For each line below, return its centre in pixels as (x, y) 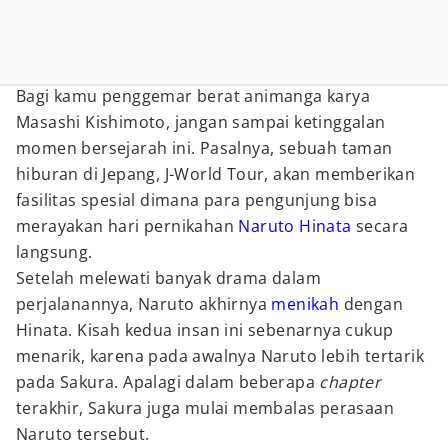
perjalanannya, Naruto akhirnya (144, 304)
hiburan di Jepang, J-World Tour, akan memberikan (216, 174)
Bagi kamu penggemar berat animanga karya (193, 96)
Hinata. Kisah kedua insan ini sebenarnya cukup (205, 330)
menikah (305, 304)
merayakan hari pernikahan (127, 226)
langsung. (54, 252)
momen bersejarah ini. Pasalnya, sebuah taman (204, 148)
